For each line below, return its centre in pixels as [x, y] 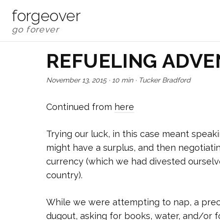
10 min [123, 80]
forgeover [46, 15]
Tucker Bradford [165, 80]
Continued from [80, 107]
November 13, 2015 [76, 80]
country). [64, 175]
